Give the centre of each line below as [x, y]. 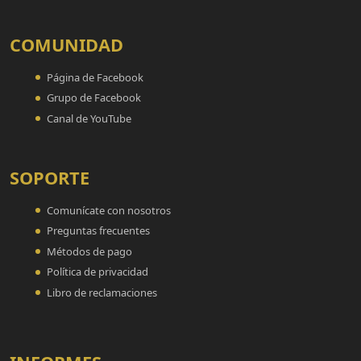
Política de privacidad [98, 272]
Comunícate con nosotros [109, 210]
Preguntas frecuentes [98, 231]
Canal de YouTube [89, 118]
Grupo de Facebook [94, 98]
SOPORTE [50, 177]
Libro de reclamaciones [102, 292]
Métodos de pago [89, 251]
